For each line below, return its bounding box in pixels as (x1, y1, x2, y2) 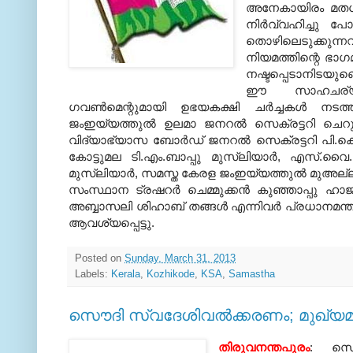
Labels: (75, 268, 111, 280)
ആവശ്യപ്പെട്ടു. (69, 215, 154, 229)
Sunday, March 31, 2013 (124, 252, 236, 264)
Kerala (111, 268, 140, 280)
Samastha (229, 268, 275, 280)
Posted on (75, 252, 124, 264)
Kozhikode (147, 268, 195, 280)
